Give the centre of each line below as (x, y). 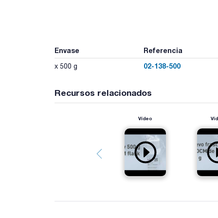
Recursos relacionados (103, 92)
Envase (67, 50)
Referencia (163, 50)
